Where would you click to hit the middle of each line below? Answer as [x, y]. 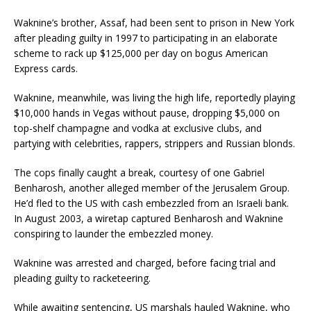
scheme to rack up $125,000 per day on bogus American [141, 53]
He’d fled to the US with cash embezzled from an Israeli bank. [151, 203]
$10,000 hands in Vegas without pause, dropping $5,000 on [147, 112]
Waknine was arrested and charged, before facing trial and [145, 262]
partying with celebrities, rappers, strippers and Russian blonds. [154, 143]
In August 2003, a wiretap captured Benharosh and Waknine [149, 218]
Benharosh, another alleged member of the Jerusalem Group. [152, 187]
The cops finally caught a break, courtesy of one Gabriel [139, 172]
